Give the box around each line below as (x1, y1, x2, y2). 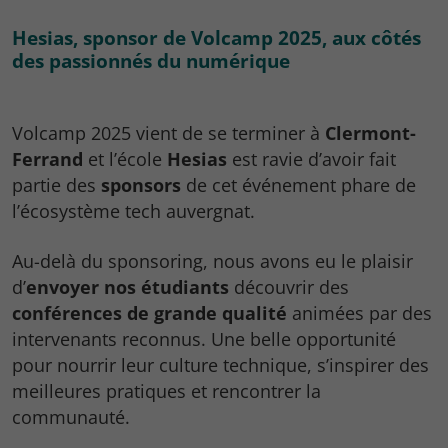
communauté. (12, 405, 130, 430)
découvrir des (229, 275, 349, 300)
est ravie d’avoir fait (227, 147, 396, 172)
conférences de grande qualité (12, 301, 287, 326)
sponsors (101, 173, 181, 198)
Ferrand (12, 147, 83, 172)
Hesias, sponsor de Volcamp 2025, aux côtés (12, 24, 421, 52)
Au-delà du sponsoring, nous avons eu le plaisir (12, 249, 413, 274)
